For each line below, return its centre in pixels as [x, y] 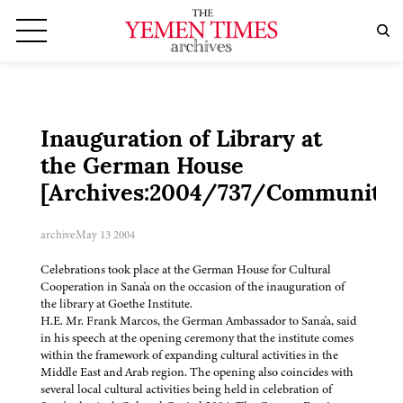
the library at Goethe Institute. [116, 304]
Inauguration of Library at [181, 141]
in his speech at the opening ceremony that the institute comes [197, 338]
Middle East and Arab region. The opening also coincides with [197, 372]
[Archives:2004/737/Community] [221, 195]
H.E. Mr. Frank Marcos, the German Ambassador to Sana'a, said [198, 321]
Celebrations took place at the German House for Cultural [186, 270]
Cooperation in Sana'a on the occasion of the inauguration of [193, 287]
